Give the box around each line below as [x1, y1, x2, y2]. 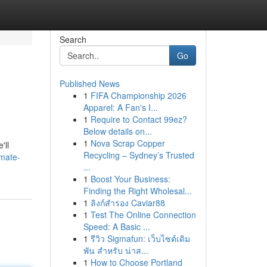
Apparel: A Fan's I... [83, 101, 158, 113]
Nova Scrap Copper [90, 137, 165, 149]
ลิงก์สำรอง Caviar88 [90, 197, 165, 209]
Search [59, 33, 86, 45]
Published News [59, 77, 120, 89]
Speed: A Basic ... [83, 221, 150, 232]
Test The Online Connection [90, 209, 196, 221]
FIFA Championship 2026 [90, 89, 187, 101]
